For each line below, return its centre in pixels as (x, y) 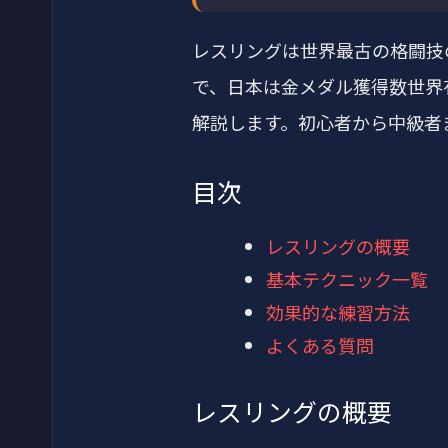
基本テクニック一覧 (347, 278)
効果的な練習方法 (338, 311)
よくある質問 (320, 344)
